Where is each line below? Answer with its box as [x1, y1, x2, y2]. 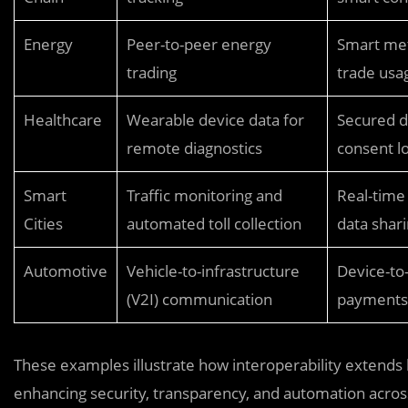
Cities [24, 213, 63, 234]
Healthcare [24, 109, 102, 130]
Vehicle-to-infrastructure [127, 260, 300, 281]
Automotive [24, 260, 107, 281]
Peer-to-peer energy [127, 34, 271, 55]
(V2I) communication [127, 289, 272, 310]
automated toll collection [127, 213, 301, 234]
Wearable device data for [127, 109, 304, 130]
